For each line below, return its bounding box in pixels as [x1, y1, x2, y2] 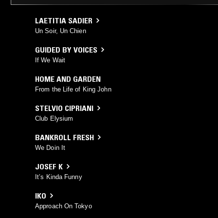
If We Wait [35, 56, 65, 64]
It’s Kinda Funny [35, 173, 82, 181]
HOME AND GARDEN [35, 73, 101, 84]
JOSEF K [35, 161, 63, 171]
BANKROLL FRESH [35, 132, 94, 142]
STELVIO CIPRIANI [35, 103, 93, 113]
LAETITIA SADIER [35, 15, 92, 25]
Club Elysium [35, 114, 73, 122]
